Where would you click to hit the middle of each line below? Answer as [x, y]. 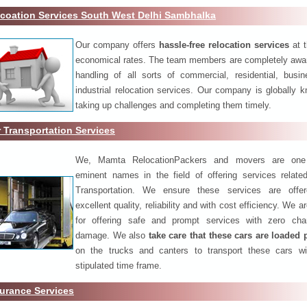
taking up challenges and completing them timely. [173, 105]
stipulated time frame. [119, 265]
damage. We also [112, 235]
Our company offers [117, 45]
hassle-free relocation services [224, 45]
